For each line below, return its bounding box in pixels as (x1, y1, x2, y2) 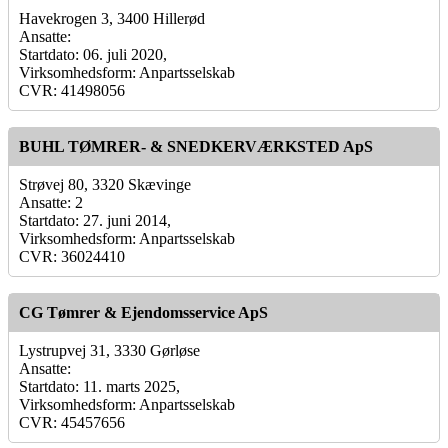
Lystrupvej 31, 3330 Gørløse (19, 341, 200, 359)
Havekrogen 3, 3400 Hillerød (19, 9, 205, 27)
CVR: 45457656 (19, 413, 125, 431)
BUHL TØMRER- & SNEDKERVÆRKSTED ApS (19, 137, 373, 155)
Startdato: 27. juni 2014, (19, 211, 171, 229)
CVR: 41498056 (19, 81, 125, 99)
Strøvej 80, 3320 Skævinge (19, 175, 191, 193)
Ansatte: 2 (19, 193, 83, 211)
